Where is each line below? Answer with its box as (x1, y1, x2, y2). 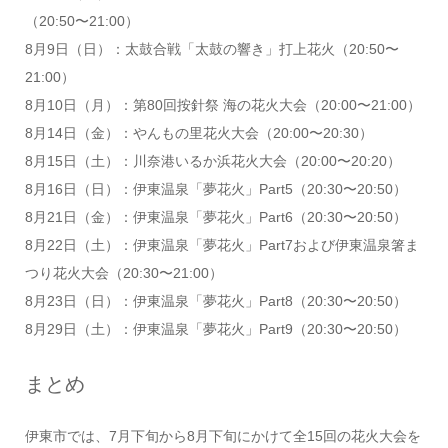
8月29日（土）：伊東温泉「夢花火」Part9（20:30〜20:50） (24, 320, 407, 337)
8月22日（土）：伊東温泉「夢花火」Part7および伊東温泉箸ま (24, 236, 419, 253)
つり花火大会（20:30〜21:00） (24, 264, 223, 281)
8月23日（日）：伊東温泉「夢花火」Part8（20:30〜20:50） (24, 292, 407, 309)
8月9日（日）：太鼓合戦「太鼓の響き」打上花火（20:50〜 (24, 40, 399, 57)
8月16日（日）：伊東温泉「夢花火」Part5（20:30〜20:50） (24, 180, 407, 197)
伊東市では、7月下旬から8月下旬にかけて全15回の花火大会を (24, 427, 421, 444)
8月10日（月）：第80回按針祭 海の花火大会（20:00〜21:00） (24, 96, 421, 113)
